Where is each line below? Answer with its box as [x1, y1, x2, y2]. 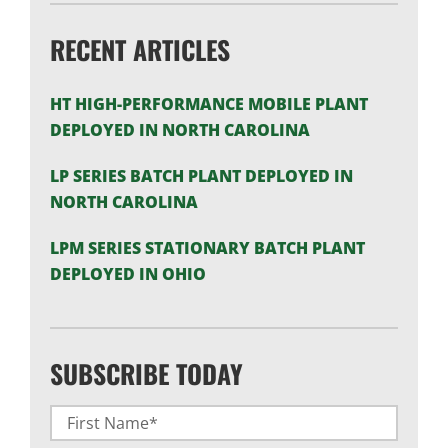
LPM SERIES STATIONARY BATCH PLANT [49, 236, 365, 259]
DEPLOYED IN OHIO [49, 262, 206, 285]
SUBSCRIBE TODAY [49, 353, 243, 392]
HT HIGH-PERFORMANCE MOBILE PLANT [49, 92, 368, 115]
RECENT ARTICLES [49, 29, 230, 68]
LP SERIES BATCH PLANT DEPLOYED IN [49, 164, 353, 187]
